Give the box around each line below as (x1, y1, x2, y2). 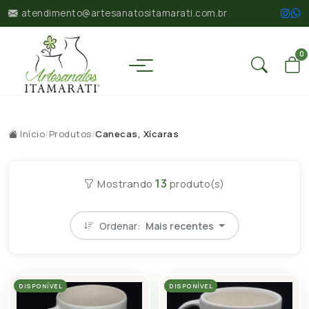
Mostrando (94, 177, 156, 190)
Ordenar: (99, 219, 143, 232)
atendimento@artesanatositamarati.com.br (21, 7, 227, 19)
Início (17, 128, 45, 140)
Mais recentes (146, 219, 215, 232)
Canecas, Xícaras (95, 128, 179, 140)
